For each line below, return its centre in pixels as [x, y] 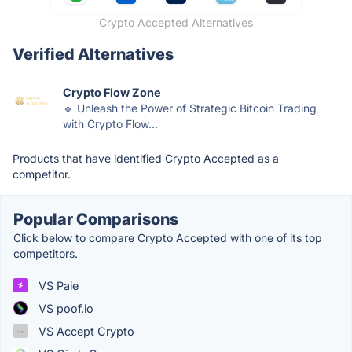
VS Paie [57, 285]
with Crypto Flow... [110, 123]
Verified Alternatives [93, 54]
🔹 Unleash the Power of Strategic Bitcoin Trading [190, 108]
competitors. [46, 253]
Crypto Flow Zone [112, 92]
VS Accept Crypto [85, 331]
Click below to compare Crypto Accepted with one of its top [168, 237]
